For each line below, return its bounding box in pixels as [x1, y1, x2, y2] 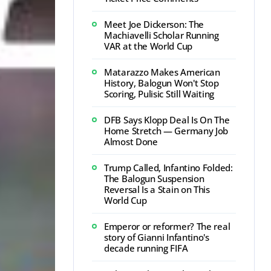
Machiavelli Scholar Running [104, 29, 219, 41]
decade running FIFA [104, 242, 188, 254]
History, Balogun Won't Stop [104, 77, 219, 89]
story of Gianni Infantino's [104, 231, 209, 243]
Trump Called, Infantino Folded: [104, 162, 233, 174]
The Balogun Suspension [104, 172, 204, 184]
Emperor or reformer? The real [104, 220, 230, 232]
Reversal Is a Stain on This [104, 183, 210, 195]
